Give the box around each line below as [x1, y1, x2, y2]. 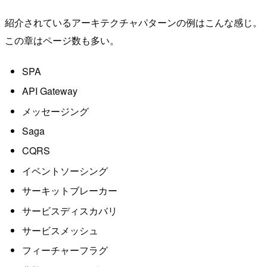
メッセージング [21, 104, 89, 118]
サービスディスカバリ [21, 203, 117, 218]
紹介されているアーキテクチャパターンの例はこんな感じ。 [5, 15, 262, 30]
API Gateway [21, 84, 77, 98]
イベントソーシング [21, 163, 108, 178]
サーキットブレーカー [21, 184, 117, 198]
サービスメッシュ [21, 223, 98, 237]
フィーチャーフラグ [21, 243, 108, 257]
